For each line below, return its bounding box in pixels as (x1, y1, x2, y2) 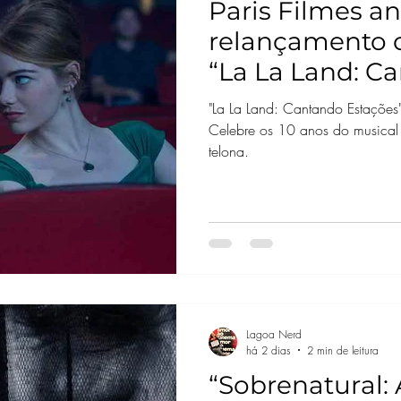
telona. (208, 141, 249, 161)
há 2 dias (245, 342, 291, 358)
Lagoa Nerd (245, 326, 302, 342)
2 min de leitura (306, 342, 379, 358)
